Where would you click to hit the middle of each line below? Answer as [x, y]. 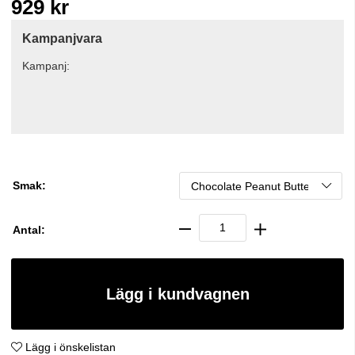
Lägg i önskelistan [69, 347]
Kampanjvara [62, 38]
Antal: [29, 229]
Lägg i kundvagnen [177, 294]
